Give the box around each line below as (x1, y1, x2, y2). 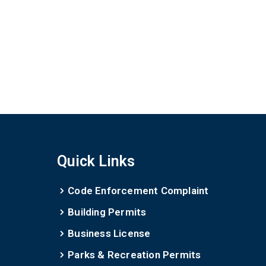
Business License (68, 227, 151, 239)
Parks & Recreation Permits (68, 249, 201, 261)
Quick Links (56, 153, 135, 170)
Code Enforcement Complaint (68, 185, 209, 197)
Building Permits (68, 206, 147, 218)
